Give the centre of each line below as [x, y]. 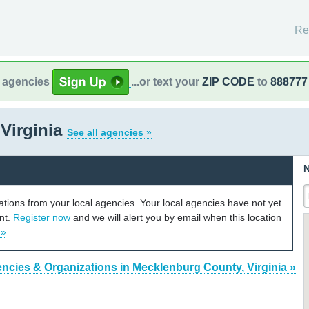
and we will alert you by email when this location [176, 217]
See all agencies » [109, 132]
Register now [42, 217]
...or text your [167, 81]
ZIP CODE [228, 81]
